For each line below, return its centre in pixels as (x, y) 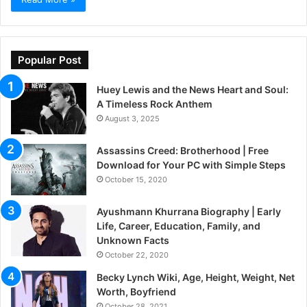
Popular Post (50, 60)
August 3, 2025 (132, 119)
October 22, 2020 (137, 255)
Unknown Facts (133, 241)
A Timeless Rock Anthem (155, 104)
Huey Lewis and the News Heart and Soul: (193, 90)
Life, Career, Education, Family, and (179, 226)
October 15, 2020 (136, 180)
